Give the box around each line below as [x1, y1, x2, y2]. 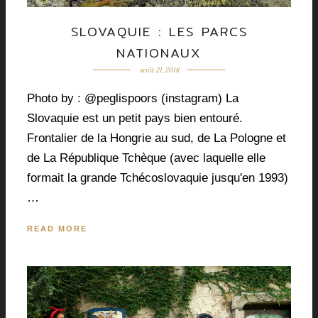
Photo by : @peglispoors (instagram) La [27, 92, 238, 106]
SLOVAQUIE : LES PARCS [70, 21, 248, 42]
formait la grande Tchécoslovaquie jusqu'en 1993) [27, 171, 288, 185]
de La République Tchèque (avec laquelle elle [27, 151, 265, 165]
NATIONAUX [116, 42, 202, 63]
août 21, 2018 [139, 65, 179, 75]
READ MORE [27, 224, 87, 233]
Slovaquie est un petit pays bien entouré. [27, 111, 243, 126]
